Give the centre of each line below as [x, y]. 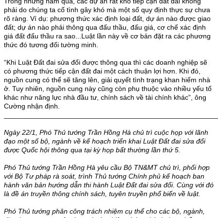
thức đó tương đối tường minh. [51, 45]
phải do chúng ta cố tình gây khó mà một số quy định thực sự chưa [107, 9]
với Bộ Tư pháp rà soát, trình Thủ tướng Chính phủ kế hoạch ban [104, 176]
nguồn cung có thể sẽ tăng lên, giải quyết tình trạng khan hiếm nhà [107, 80]
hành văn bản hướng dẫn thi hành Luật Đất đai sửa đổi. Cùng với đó [109, 185]
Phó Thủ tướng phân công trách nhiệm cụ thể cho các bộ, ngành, [104, 211]
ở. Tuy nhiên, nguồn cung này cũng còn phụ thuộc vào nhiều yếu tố [108, 88]
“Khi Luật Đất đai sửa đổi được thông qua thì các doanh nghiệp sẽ [106, 62]
